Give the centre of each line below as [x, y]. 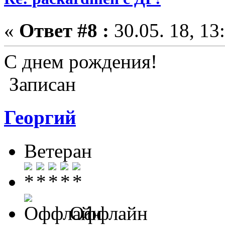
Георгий [40, 118]
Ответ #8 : [64, 31]
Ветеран [58, 151]
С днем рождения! [81, 62]
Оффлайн [106, 213]
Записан [40, 84]
